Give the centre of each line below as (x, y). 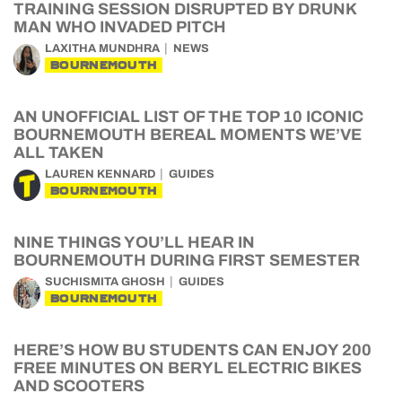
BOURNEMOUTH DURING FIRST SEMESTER (187, 260)
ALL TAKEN (59, 153)
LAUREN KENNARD (100, 174)
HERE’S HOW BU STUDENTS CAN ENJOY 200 (192, 350)
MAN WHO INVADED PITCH (120, 27)
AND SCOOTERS (79, 386)
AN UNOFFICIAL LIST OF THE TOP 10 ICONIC (188, 117)
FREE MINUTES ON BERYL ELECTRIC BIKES (188, 368)
